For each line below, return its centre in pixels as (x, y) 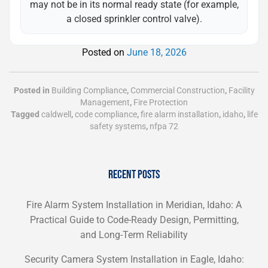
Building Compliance (89, 90)
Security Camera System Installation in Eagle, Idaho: (134, 259)
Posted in (32, 90)
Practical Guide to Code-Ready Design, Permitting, (134, 220)
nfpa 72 (164, 126)
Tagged (26, 114)
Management (105, 102)
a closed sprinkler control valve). (134, 19)
